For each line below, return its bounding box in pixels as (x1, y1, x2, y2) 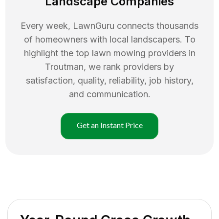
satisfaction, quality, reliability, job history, (25, 75, 194, 86)
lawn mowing (91, 47, 146, 58)
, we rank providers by (84, 61, 174, 72)
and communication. (68, 88, 151, 99)
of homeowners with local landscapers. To (23, 34, 196, 44)
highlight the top (23, 47, 92, 58)
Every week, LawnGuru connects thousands (21, 20, 198, 31)
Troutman (45, 61, 84, 72)
